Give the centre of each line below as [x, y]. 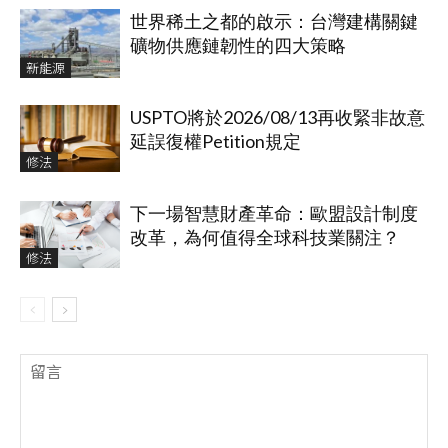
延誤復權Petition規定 [215, 141]
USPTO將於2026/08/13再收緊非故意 [277, 117]
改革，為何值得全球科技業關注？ [265, 237]
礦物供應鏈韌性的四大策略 [238, 45]
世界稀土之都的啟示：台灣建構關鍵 [274, 21]
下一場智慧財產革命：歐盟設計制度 [274, 213]
